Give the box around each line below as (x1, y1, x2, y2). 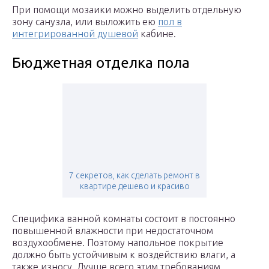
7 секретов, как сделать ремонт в (69, 171, 200, 181)
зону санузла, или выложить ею (12, 16, 158, 28)
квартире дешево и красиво (79, 181, 190, 192)
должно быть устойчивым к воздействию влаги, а (12, 249, 235, 261)
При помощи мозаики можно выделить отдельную (12, 4, 241, 16)
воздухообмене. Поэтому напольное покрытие (12, 237, 223, 249)
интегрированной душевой (12, 28, 138, 40)
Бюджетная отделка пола (12, 55, 190, 71)
